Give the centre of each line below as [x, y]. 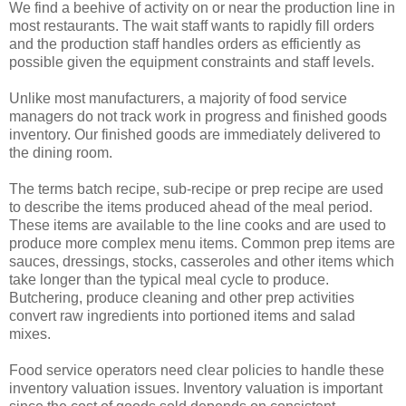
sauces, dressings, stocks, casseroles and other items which [202, 262]
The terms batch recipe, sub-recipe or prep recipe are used [196, 189]
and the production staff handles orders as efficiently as [185, 44]
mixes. [30, 334]
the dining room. [61, 153]
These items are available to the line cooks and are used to [198, 226]
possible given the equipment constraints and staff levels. [192, 63]
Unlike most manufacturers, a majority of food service [178, 99]
